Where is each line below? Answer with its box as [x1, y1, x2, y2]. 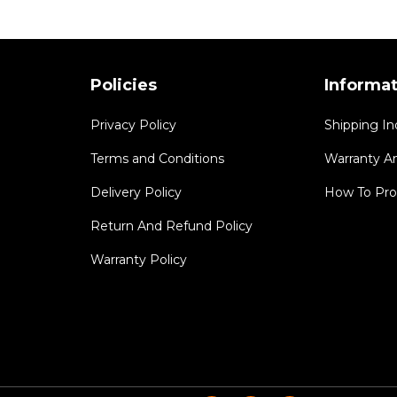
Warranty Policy [90, 251, 187, 268]
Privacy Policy [90, 116, 176, 133]
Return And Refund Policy [90, 217, 253, 234]
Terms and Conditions [90, 150, 224, 167]
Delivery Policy [90, 183, 182, 200]
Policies [90, 74, 157, 95]
